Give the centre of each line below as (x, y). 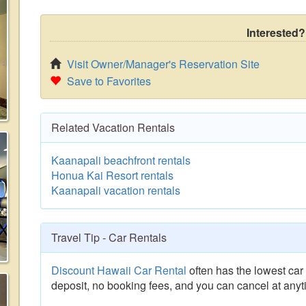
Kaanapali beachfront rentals (121, 160)
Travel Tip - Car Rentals (109, 237)
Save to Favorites (109, 81)
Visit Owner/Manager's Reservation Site (163, 64)
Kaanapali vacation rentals (116, 190)
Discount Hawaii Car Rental (119, 270)
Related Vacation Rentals (113, 127)
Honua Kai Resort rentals (112, 175)
